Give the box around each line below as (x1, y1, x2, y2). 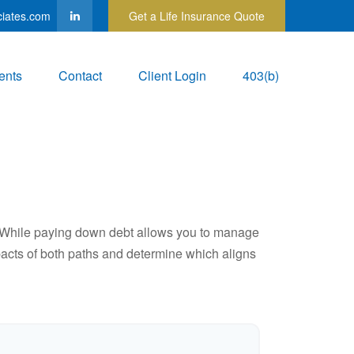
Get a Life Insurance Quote (129, 8, 265, 24)
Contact (58, 66, 102, 85)
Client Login (138, 66, 206, 85)
